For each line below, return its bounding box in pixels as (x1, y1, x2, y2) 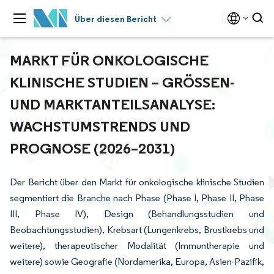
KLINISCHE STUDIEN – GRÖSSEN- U (10, 73, 234, 91)
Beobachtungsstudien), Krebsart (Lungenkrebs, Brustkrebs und (10, 224, 264, 235)
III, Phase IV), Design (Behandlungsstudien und (10, 208, 264, 220)
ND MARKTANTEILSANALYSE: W (10, 95, 215, 113)
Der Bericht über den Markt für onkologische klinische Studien (10, 176, 264, 188)
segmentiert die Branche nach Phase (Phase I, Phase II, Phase (10, 192, 264, 204)
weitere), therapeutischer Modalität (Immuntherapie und (10, 240, 264, 251)
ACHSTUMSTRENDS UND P (10, 117, 190, 135)
